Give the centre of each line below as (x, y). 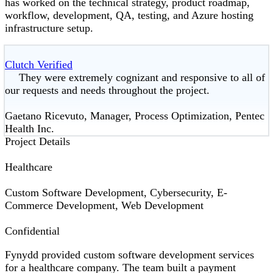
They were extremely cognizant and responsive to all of (142, 78)
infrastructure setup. (49, 28)
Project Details (37, 142)
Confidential (32, 231)
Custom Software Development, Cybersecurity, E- (116, 193)
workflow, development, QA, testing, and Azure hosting (129, 16)
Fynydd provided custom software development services (129, 255)
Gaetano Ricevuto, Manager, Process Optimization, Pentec (135, 116)
